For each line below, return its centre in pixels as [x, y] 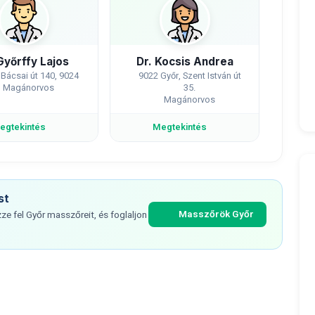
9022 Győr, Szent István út [189, 76]
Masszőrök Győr [216, 214]
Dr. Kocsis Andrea [185, 62]
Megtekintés [180, 127]
